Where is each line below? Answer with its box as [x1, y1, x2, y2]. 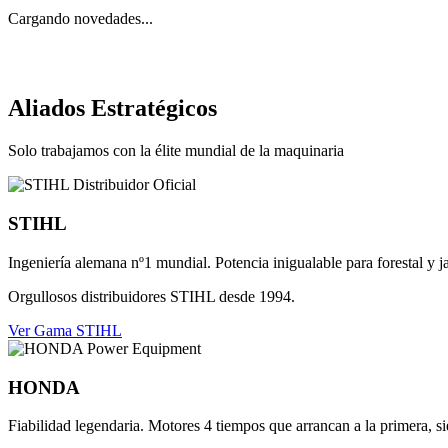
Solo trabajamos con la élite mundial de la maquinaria [8, 142, 344, 160]
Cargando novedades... [8, 9, 153, 27]
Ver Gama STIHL [8, 321, 122, 339]
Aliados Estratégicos [8, 95, 217, 122]
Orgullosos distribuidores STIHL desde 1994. [8, 287, 295, 305]
